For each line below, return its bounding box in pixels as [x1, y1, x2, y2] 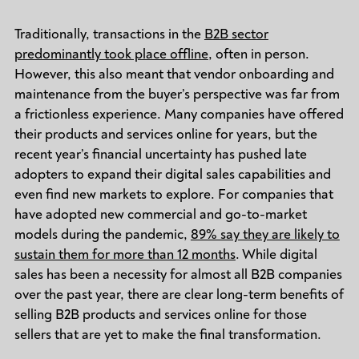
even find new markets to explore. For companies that [14, 184, 333, 204]
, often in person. [208, 44, 309, 63]
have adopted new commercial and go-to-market [14, 204, 307, 224]
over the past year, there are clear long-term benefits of [14, 284, 344, 304]
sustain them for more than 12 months [14, 244, 236, 264]
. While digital [235, 244, 317, 264]
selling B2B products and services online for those [14, 305, 307, 324]
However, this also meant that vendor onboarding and [14, 64, 334, 83]
